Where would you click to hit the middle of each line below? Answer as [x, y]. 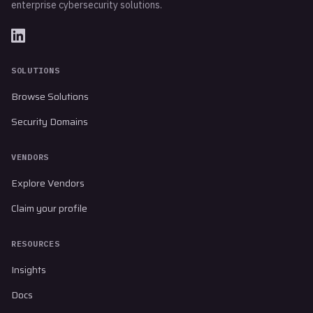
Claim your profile [49, 208]
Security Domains [50, 122]
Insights [29, 270]
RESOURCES [36, 243]
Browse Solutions [50, 96]
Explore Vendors [48, 183]
